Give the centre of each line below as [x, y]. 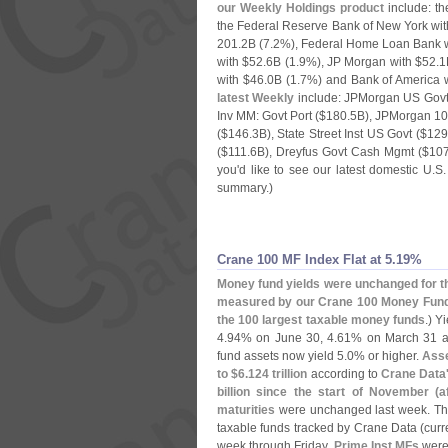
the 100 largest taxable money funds [321, 320]
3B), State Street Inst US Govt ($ [339, 134]
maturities [246, 410]
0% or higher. [385, 356]
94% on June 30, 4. [282, 338]
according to [344, 374]
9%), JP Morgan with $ [360, 62]
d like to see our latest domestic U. [337, 170]
